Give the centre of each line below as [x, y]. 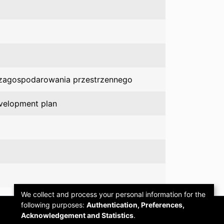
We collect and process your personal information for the [113, 194]
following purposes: [54, 204]
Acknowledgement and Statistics [77, 215]
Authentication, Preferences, [135, 204]
